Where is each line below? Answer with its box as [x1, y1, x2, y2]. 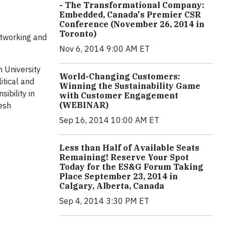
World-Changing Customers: [59, 71, 180, 81]
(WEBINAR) [59, 100, 108, 110]
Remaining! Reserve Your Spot [59, 152, 189, 162]
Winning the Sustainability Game [59, 81, 200, 91]
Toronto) [59, 29, 96, 39]
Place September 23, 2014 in [59, 171, 178, 181]
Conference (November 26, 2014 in [59, 19, 204, 29]
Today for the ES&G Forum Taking [59, 162, 203, 172]
